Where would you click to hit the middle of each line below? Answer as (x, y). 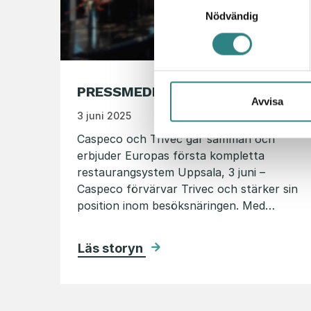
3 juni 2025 (107, 115)
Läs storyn (112, 249)
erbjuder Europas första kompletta (171, 156)
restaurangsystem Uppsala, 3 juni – (171, 173)
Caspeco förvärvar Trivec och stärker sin (187, 189)
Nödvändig (232, 16)
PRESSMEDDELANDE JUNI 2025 (184, 92)
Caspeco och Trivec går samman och (176, 139)
